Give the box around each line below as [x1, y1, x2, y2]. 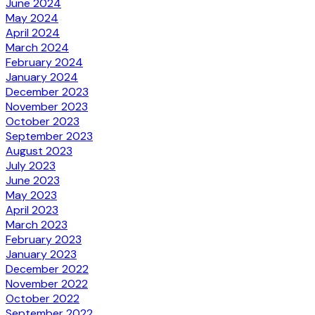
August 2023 [6, 143, 72, 158]
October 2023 [6, 113, 79, 129]
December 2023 [6, 84, 89, 99]
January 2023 [6, 246, 77, 262]
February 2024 [6, 54, 83, 70]
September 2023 [6, 128, 93, 143]
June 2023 [6, 172, 60, 188]
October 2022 [6, 290, 79, 306]
